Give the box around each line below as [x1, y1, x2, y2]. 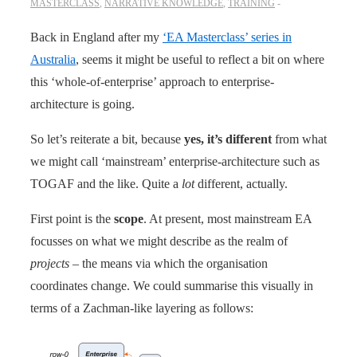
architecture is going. [30, 96, 135, 111]
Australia [30, 52, 76, 66]
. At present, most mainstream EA [143, 211, 312, 226]
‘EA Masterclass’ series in [163, 29, 292, 44]
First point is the [30, 211, 114, 226]
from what [272, 131, 327, 146]
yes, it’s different [184, 131, 272, 146]
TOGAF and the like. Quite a [30, 176, 182, 190]
